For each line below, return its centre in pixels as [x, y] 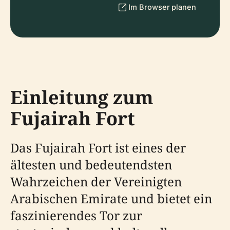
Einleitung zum [82, 97]
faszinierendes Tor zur [76, 215]
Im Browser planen [162, 7]
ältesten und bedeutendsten [91, 165]
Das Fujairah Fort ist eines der [98, 148]
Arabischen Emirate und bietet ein [111, 198]
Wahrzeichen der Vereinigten [96, 181]
